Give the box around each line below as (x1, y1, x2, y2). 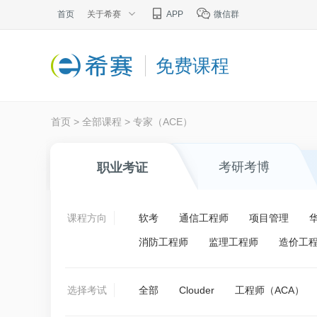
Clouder (179, 284, 214, 296)
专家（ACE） (133, 115, 192, 127)
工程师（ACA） (235, 284, 304, 296)
